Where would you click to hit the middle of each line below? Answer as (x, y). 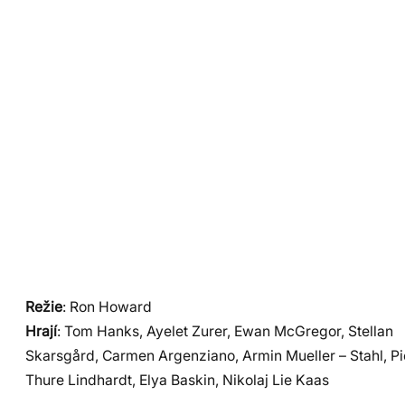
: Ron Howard (107, 306)
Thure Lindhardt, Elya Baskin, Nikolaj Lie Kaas (177, 380)
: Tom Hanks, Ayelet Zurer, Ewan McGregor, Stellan (225, 331)
